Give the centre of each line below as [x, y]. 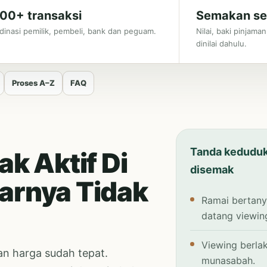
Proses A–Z [33, 83]
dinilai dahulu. [221, 44]
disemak [212, 170]
